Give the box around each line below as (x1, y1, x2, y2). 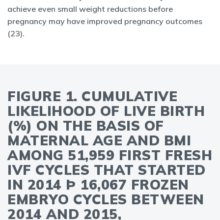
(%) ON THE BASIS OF (7, 117, 164, 134)
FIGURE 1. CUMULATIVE (7, 87, 177, 105)
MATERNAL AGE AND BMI (7, 132, 191, 149)
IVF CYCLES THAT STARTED (7, 161, 206, 178)
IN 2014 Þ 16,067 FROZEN (7, 176, 189, 193)
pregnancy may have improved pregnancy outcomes (7, 16, 202, 26)
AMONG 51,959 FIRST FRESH (7, 146, 212, 164)
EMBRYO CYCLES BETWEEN (7, 191, 204, 208)
